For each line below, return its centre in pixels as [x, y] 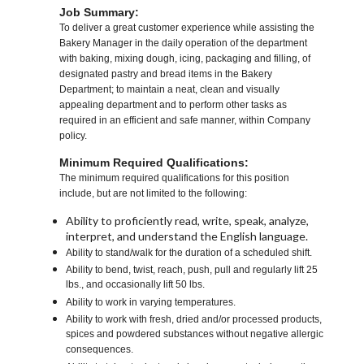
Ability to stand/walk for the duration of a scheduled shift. [189, 253]
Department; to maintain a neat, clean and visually [170, 90]
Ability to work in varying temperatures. [151, 303]
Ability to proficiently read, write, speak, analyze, [188, 221]
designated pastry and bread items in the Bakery [166, 74]
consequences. [100, 351]
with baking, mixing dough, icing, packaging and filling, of [185, 59]
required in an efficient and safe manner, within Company [185, 121]
